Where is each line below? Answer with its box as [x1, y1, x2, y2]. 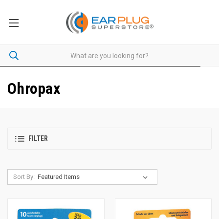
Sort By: [13, 173, 35, 180]
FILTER [28, 134, 48, 143]
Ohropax [7, 79, 60, 98]
